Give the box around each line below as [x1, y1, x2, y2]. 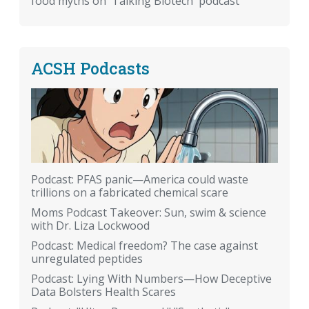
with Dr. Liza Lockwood [31, 217, 150, 233]
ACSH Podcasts [31, 57, 150, 79]
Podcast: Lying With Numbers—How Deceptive [31, 270, 272, 286]
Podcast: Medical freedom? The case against [31, 237, 258, 253]
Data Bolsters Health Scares [31, 283, 176, 299]
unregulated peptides [31, 250, 143, 266]
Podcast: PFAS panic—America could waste [31, 171, 248, 187]
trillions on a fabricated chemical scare [31, 184, 228, 200]
